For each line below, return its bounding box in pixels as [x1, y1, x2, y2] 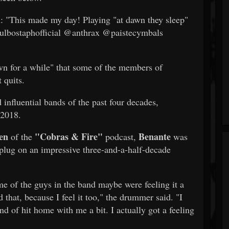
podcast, [103, 130, 139, 143]
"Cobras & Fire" [35, 129, 103, 143]
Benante [139, 129, 171, 143]
